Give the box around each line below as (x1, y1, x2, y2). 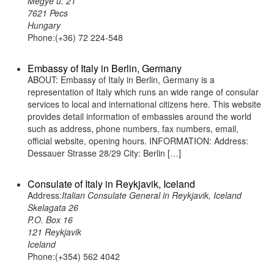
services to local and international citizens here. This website (28, 98, 261, 110)
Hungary (28, 19, 61, 31)
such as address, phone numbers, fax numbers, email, (28, 122, 239, 135)
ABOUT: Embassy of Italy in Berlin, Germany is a (28, 73, 215, 86)
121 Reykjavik (28, 226, 81, 238)
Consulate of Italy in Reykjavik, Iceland (28, 177, 195, 191)
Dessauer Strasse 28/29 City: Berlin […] (28, 147, 181, 159)
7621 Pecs (28, 7, 68, 19)
